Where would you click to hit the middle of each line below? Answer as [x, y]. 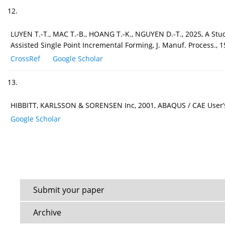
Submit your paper [69, 190]
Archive [47, 213]
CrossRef [25, 59]
